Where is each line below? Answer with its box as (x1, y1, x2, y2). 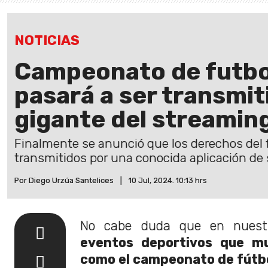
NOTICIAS (14, 32, 80, 48)
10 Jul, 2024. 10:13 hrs (129, 175, 207, 185)
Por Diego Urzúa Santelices (14, 175, 114, 185)
